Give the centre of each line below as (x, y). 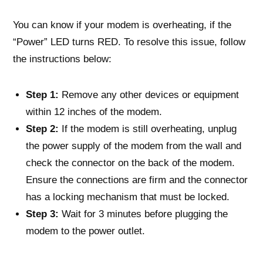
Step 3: (42, 213)
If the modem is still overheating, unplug (148, 128)
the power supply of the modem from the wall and (134, 145)
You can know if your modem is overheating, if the (122, 24)
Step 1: (42, 94)
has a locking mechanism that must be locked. (128, 196)
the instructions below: (62, 58)
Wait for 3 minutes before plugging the (143, 213)
